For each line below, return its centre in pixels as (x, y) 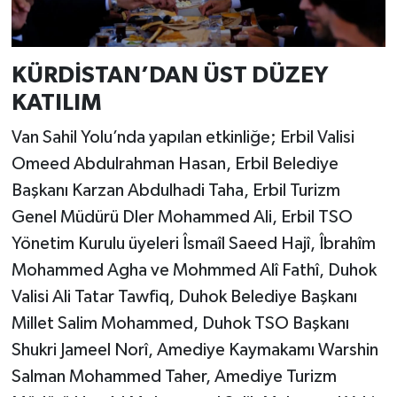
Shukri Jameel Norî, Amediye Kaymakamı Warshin (195, 350)
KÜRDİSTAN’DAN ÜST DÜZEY (169, 75)
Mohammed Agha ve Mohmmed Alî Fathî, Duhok (194, 271)
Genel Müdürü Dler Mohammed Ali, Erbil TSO (182, 218)
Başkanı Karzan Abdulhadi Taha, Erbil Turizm (175, 191)
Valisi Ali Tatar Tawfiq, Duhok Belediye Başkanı (184, 297)
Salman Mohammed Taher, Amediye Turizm (174, 377)
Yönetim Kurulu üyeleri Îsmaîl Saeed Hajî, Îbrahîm (193, 244)
